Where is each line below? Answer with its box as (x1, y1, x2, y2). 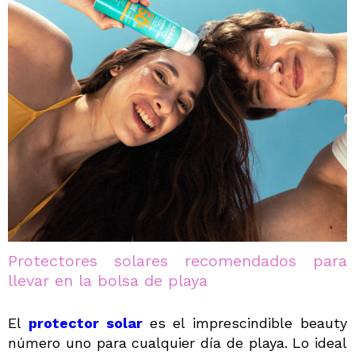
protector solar (28, 315, 143, 332)
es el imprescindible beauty (149, 315, 348, 332)
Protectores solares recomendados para (8, 250, 347, 270)
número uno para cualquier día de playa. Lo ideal (8, 334, 347, 352)
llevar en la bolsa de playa (8, 270, 208, 290)
